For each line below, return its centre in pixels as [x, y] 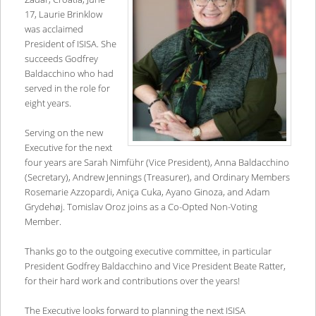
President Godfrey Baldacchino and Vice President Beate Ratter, [155, 266]
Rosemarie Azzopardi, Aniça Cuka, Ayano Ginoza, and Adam [147, 192]
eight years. [49, 103]
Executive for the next [68, 147]
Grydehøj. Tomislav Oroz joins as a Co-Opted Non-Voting [141, 206]
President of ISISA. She [70, 43]
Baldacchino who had [69, 73]
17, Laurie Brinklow [63, 14]
